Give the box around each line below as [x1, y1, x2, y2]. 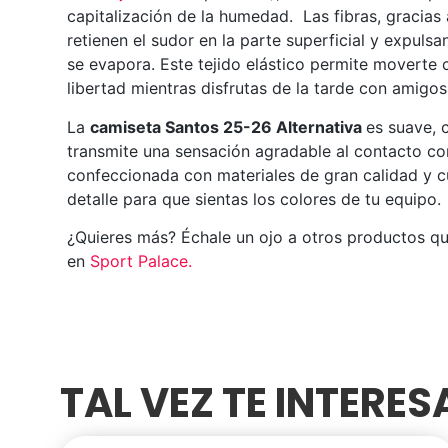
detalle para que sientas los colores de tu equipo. [67, 188, 442, 209]
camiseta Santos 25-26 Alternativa [90, 116, 363, 137]
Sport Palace [90, 251, 189, 272]
